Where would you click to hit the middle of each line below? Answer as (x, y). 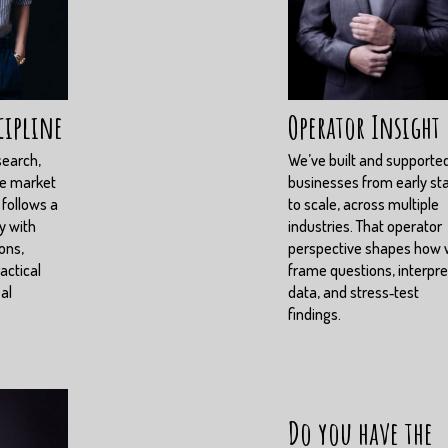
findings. (314, 313)
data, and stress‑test (353, 291)
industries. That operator (365, 225)
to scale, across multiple (363, 203)
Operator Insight (364, 126)
